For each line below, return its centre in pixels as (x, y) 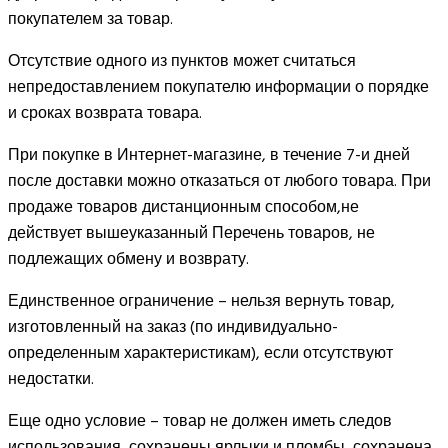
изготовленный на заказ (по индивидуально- (173, 326)
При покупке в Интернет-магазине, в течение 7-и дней (209, 154)
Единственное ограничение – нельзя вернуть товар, (201, 300)
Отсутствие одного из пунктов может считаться (182, 60)
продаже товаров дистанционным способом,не (183, 206)
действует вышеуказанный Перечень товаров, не (191, 232)
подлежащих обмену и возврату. (128, 258)
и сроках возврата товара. (105, 112)
